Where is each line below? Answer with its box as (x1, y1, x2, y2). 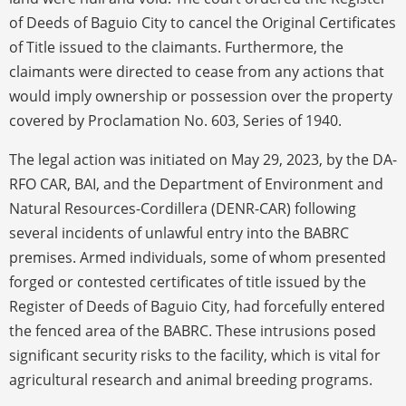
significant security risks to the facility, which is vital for (9, 344, 381, 365)
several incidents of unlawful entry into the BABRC (9, 222, 349, 243)
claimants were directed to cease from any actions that (9, 61, 384, 82)
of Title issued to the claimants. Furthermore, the (9, 36, 343, 57)
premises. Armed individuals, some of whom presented (9, 246, 386, 267)
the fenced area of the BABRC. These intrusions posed (9, 320, 376, 341)
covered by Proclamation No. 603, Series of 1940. (9, 110, 342, 130)
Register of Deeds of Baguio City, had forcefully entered (9, 295, 385, 316)
